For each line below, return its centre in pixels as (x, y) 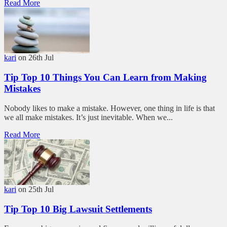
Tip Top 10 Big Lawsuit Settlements (78, 209)
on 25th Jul (36, 189)
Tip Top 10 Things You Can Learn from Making (105, 78)
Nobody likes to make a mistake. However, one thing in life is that (109, 108)
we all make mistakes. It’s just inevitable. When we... (88, 117)
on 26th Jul (36, 58)
